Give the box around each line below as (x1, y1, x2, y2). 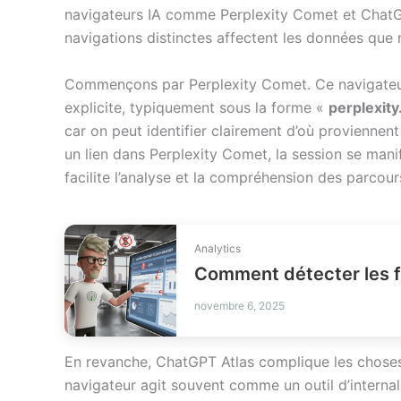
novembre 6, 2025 (194, 298, 285, 312)
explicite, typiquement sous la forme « (64, 98, 328, 116)
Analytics (194, 241, 241, 255)
